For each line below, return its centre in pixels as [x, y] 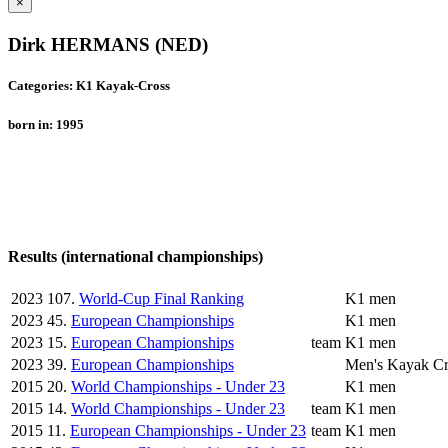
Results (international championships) [135, 257]
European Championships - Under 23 [188, 431]
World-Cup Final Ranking [161, 299]
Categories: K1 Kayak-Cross [89, 86]
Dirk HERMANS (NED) [108, 45]
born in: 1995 [46, 124]
